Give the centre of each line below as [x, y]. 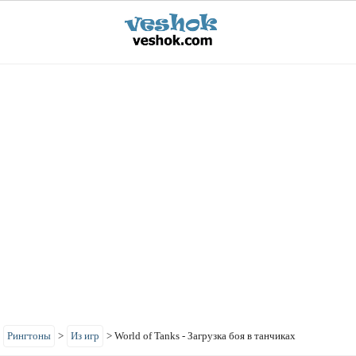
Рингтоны [29, 336]
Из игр [85, 336]
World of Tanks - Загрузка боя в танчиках [205, 336]
